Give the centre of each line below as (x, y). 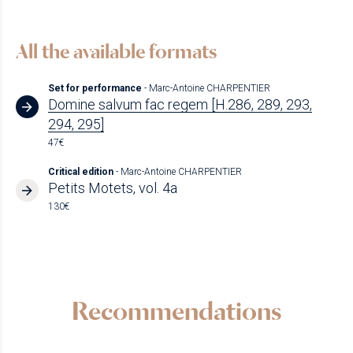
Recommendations (176, 310)
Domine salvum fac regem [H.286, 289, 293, (180, 105)
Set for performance (96, 89)
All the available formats (117, 52)
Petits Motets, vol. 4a (112, 188)
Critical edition (82, 171)
